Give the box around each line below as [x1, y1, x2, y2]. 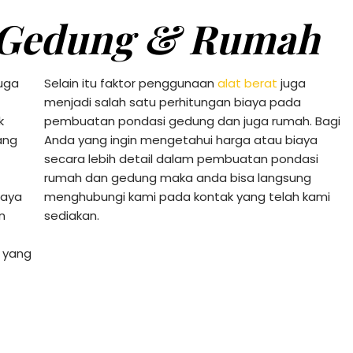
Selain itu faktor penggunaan [44, 74, 218, 91]
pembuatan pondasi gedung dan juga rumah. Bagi [44, 112, 341, 129]
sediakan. [44, 206, 100, 224]
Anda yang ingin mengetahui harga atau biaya [44, 131, 318, 148]
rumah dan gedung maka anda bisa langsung [44, 169, 312, 186]
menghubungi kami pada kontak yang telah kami [44, 188, 331, 205]
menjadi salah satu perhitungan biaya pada [44, 93, 302, 110]
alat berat [217, 74, 278, 91]
